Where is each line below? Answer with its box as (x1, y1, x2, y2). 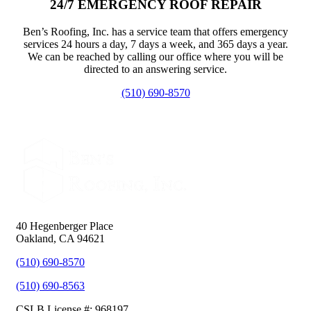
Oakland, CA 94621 (16, 232, 105, 244)
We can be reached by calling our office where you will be (28, 50, 283, 62)
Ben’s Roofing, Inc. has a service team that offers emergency (23, 25, 288, 37)
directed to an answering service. (84, 62, 227, 75)
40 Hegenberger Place (16, 219, 113, 232)
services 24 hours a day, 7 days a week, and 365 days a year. (23, 37, 288, 50)
